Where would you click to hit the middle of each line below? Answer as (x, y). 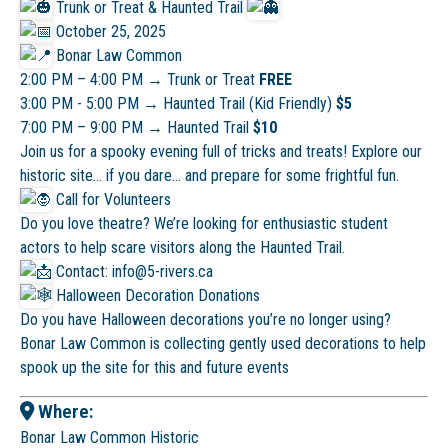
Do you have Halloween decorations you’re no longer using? (205, 319)
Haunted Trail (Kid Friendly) (247, 103)
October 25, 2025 (111, 31)
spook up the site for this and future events (154, 367)
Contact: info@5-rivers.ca (134, 271)
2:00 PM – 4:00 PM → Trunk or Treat (137, 79)
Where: (63, 411)
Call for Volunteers (113, 199)
